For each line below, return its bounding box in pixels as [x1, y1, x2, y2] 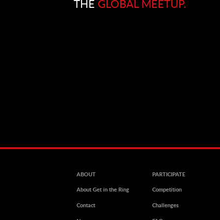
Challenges [152, 202, 179, 208]
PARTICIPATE [152, 171, 186, 177]
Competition [152, 187, 182, 192]
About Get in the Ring [76, 187, 129, 192]
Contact [76, 202, 95, 208]
